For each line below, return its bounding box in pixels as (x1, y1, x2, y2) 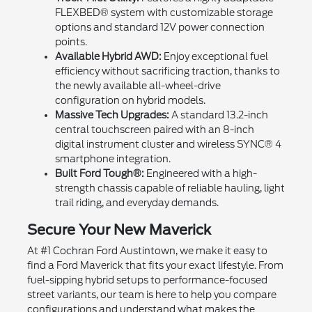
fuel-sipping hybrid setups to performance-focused (26, 274, 267, 286)
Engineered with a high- (143, 167, 257, 179)
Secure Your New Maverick (26, 221, 211, 238)
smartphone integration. (54, 153, 171, 164)
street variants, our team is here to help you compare (26, 288, 276, 300)
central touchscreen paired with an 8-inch (54, 123, 254, 135)
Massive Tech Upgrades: (54, 109, 169, 120)
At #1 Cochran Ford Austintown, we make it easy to (26, 244, 267, 256)
